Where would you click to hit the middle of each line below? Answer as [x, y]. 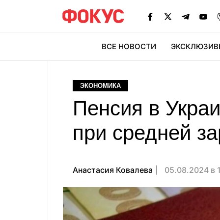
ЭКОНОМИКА [100, 86]
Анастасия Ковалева [113, 170]
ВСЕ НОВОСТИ [129, 46]
